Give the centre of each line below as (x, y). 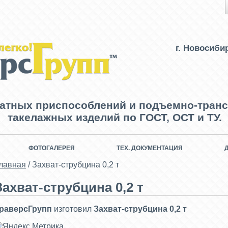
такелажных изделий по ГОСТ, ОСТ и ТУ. (115, 117)
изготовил (73, 209)
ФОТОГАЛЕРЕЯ (52, 148)
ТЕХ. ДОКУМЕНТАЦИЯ (150, 148)
